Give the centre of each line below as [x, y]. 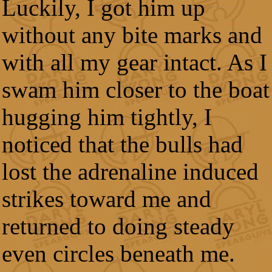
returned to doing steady [118, 226]
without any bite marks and [132, 35]
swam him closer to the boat [136, 90]
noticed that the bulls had [122, 144]
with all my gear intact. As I [134, 62]
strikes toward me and [107, 199]
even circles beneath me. [118, 253]
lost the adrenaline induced [130, 172]
